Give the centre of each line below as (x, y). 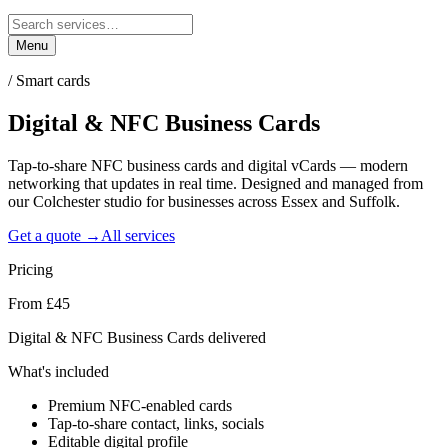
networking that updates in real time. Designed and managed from (215, 183)
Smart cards (53, 80)
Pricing (30, 269)
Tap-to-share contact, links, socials (156, 423)
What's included (58, 371)
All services (138, 235)
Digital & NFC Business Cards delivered (137, 337)
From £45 (39, 303)
